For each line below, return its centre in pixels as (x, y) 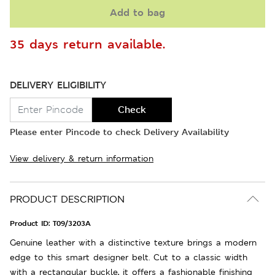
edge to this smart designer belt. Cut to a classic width (129, 257)
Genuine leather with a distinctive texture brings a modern (133, 242)
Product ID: (31, 223)
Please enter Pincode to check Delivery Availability (119, 131)
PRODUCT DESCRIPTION (67, 199)
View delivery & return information (82, 158)
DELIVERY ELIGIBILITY (58, 85)
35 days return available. (87, 44)
